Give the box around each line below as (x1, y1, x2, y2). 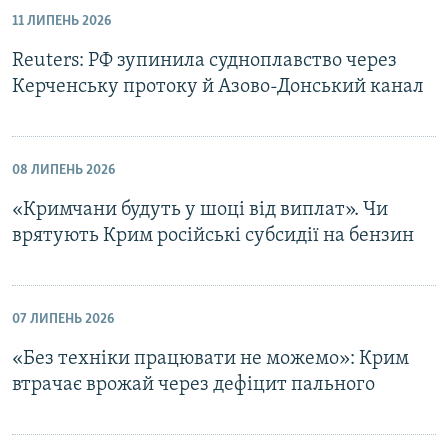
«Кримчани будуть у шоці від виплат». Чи (12, 199, 388, 220)
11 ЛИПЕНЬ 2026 (12, 13, 111, 29)
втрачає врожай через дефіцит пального (12, 374, 375, 395)
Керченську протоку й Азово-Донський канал (12, 76, 424, 97)
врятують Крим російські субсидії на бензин (12, 225, 414, 246)
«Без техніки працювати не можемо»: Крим (12, 348, 409, 369)
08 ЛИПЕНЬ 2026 (12, 162, 115, 178)
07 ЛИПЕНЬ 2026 (12, 311, 114, 327)
